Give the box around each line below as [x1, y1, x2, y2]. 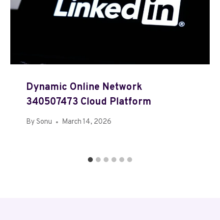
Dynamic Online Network [26, 81, 143, 94]
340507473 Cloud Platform [26, 95, 152, 109]
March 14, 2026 [62, 117, 112, 127]
